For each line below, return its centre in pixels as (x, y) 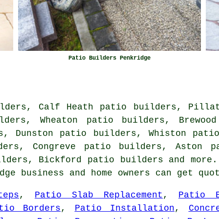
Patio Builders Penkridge (109, 58)
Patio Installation (124, 208)
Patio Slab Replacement (99, 195)
